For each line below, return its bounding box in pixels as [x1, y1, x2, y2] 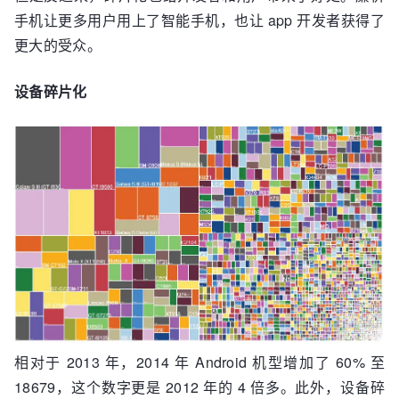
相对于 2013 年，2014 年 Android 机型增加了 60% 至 [14, 351, 385, 372]
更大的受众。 [14, 35, 102, 55]
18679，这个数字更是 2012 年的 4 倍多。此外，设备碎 [14, 376, 385, 397]
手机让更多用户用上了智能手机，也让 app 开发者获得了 [14, 10, 385, 30]
